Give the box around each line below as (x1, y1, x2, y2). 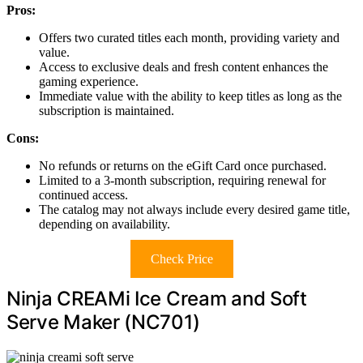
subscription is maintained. (39, 104, 174, 118)
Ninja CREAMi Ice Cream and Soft (6, 287, 307, 311)
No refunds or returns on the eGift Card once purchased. (39, 159, 327, 173)
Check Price (150, 252, 213, 267)
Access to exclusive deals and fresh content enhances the (39, 60, 328, 75)
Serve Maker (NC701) (6, 310, 200, 335)
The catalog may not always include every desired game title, (39, 203, 350, 217)
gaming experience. (39, 75, 139, 89)
